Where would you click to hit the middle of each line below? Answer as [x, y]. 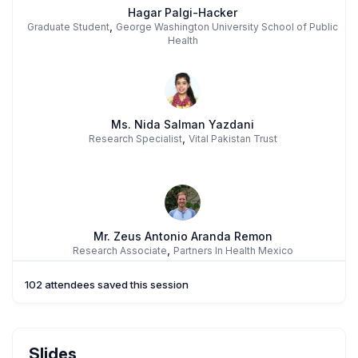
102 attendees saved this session [107, 284]
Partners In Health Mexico [233, 250]
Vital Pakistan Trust [233, 138]
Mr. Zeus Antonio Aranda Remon [183, 236]
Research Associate [119, 250]
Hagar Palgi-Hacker [183, 12]
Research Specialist [135, 138]
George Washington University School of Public [227, 26]
